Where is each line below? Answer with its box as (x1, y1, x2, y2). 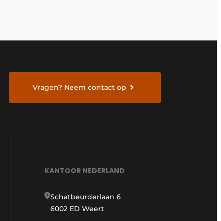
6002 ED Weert (50, 204, 104, 213)
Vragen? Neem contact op (33, 83, 127, 92)
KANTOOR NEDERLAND (44, 165, 125, 176)
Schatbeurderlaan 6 (50, 192, 121, 201)
